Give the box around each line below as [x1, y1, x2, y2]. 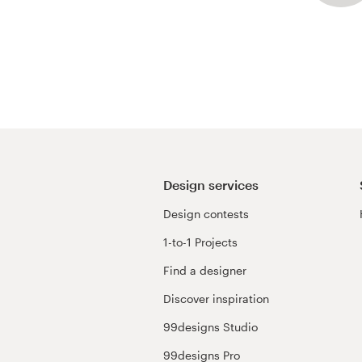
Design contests [163, 207, 249, 221]
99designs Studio [163, 320, 258, 335]
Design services [163, 176, 259, 192]
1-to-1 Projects [163, 235, 238, 250]
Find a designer [163, 263, 246, 278]
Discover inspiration [163, 292, 269, 306]
